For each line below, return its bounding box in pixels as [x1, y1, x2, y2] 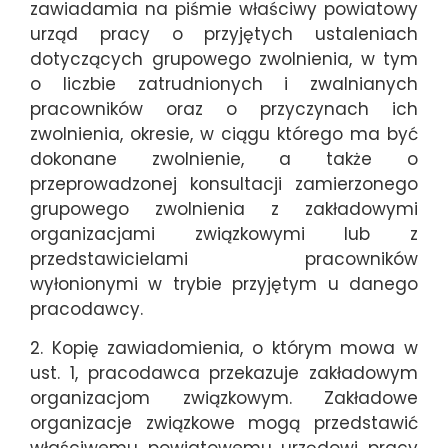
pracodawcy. [30, 296, 143, 321]
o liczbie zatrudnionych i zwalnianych [30, 71, 418, 96]
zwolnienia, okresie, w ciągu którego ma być [30, 121, 418, 146]
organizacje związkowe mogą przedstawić [30, 410, 418, 435]
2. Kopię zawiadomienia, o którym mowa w [30, 335, 418, 360]
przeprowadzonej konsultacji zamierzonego [30, 171, 418, 196]
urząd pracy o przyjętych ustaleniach [30, 21, 418, 46]
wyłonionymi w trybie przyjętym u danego [30, 271, 418, 296]
